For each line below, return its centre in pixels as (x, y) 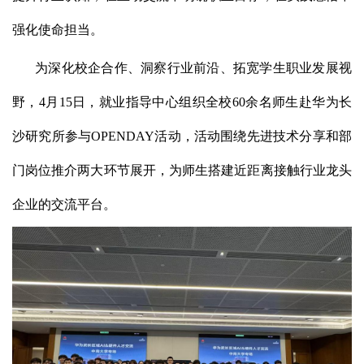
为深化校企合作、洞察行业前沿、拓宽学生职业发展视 (193, 68)
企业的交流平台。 (64, 204)
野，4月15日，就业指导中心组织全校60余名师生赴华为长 (182, 102)
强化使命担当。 (58, 30)
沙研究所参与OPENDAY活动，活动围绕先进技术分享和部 (182, 136)
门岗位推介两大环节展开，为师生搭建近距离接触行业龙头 (182, 170)
